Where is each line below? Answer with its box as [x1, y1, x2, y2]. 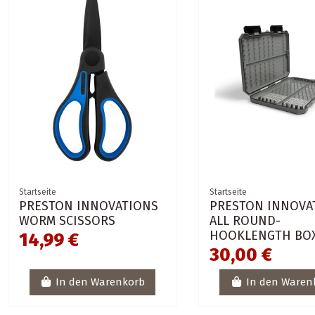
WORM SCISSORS [19, 212, 116, 229]
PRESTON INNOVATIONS [19, 198, 159, 214]
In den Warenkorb [56, 276, 146, 289]
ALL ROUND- [209, 212, 281, 229]
